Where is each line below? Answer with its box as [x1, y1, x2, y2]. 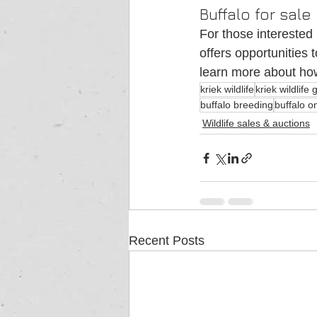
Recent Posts [129, 234, 204, 248]
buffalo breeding [200, 99, 273, 111]
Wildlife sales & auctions [202, 117, 310, 129]
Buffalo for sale [200, 5, 311, 24]
